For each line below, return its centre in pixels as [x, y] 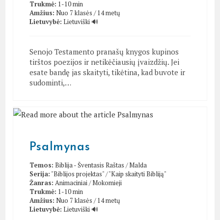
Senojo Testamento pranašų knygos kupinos [104, 52]
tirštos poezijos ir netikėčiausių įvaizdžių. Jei [104, 62]
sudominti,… [50, 82]
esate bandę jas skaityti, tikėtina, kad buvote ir [107, 72]
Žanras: [41, 182]
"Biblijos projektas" [77, 174]
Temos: [41, 165]
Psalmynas [60, 147]
